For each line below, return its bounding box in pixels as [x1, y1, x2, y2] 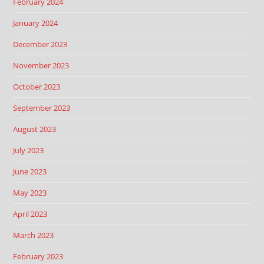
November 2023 [13, 60, 70, 71]
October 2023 [13, 81, 61, 92]
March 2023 [13, 230, 54, 240]
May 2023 [13, 187, 47, 198]
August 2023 [13, 124, 57, 134]
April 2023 [13, 209, 48, 219]
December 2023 [13, 39, 68, 49]
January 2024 [13, 18, 58, 28]
